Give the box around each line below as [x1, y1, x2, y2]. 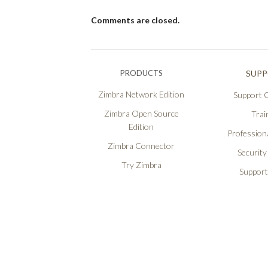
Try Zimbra [121, 160, 162, 170]
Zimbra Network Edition [98, 89, 185, 100]
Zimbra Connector [108, 141, 175, 151]
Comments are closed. [91, 15, 179, 26]
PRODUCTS [120, 68, 163, 78]
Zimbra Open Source [103, 108, 179, 119]
